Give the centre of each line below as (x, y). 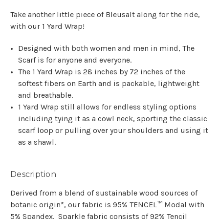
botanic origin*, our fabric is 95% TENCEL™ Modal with (107, 205)
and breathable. (47, 95)
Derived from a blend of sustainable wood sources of (104, 193)
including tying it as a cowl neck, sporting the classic (113, 119)
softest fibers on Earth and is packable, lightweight (109, 84)
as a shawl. (38, 142)
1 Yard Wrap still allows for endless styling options (108, 107)
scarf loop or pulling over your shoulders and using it (113, 131)
